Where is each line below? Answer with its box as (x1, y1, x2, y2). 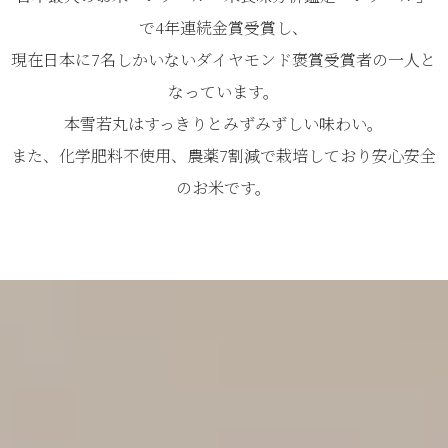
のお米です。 (176, 175, 272, 199)
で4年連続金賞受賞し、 (139, 15, 309, 39)
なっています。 (168, 79, 280, 103)
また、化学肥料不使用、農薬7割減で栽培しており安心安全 (11, 143, 437, 167)
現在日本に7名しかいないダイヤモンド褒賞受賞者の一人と (11, 47, 437, 71)
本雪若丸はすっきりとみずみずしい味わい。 (64, 111, 384, 135)
